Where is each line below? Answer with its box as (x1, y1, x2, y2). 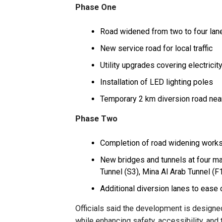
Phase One (75, 2, 116, 12)
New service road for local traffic (100, 44, 213, 53)
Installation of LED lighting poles (100, 77, 213, 87)
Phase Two (75, 114, 117, 123)
